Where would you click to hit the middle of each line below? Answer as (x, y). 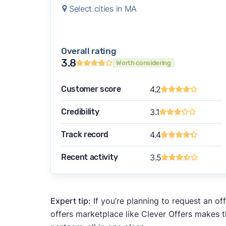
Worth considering (144, 63)
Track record (85, 134)
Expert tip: (70, 201)
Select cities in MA (103, 8)
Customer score (91, 89)
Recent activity (89, 157)
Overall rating (88, 51)
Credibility (80, 111)
